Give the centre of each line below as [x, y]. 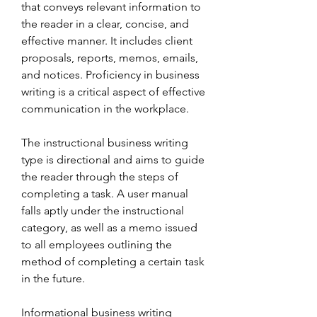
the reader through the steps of [100, 177]
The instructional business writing [105, 143]
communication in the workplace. [105, 109]
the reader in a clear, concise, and [105, 24]
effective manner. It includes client [107, 41]
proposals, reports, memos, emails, [110, 58]
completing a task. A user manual [105, 194]
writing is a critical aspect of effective [113, 92]
